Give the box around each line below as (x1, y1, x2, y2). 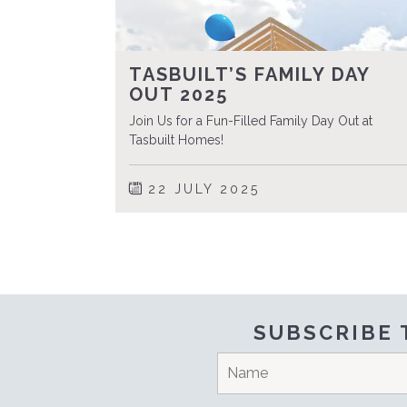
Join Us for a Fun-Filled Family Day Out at (128, 114, 372, 129)
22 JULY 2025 (141, 182, 260, 197)
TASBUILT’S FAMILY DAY (128, 64, 370, 86)
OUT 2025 (128, 84, 228, 106)
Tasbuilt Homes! (128, 133, 223, 148)
